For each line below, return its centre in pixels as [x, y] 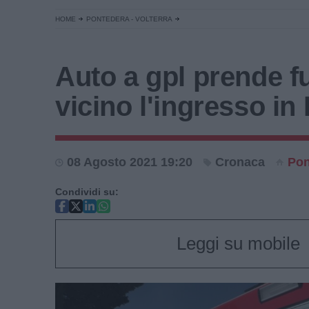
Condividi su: [87, 192]
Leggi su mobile [238, 243]
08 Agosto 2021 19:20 [130, 162]
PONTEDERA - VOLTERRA [129, 19]
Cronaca [240, 162]
